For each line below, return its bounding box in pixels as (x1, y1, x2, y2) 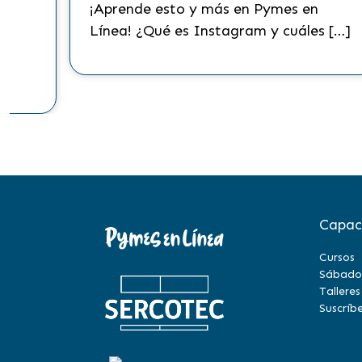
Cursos (319, 250, 355, 264)
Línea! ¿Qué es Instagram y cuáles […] (89, 22, 351, 40)
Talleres (319, 284, 360, 298)
